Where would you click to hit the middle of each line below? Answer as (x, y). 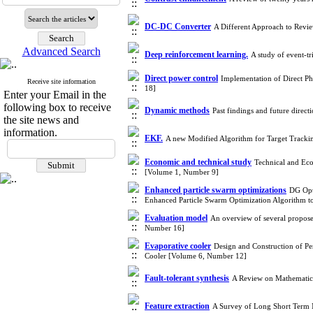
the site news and (41, 120)
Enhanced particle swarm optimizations (216, 190)
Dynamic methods (177, 110)
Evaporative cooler (178, 246)
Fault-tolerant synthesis (187, 278)
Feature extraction (177, 306)
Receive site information (61, 81)
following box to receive (57, 107)
